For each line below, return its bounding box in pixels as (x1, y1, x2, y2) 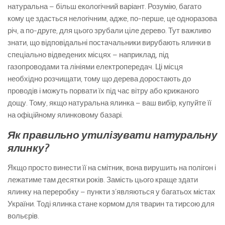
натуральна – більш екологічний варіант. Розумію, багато (8, 2, 201, 11)
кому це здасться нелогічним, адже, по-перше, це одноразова (8, 14, 217, 23)
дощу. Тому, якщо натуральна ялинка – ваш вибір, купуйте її (8, 98, 211, 107)
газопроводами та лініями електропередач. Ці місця (8, 62, 183, 71)
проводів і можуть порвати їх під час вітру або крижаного (8, 86, 199, 95)
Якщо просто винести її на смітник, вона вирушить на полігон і (8, 163, 216, 172)
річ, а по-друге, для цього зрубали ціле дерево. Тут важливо (8, 26, 211, 35)
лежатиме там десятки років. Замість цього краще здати (8, 175, 198, 184)
